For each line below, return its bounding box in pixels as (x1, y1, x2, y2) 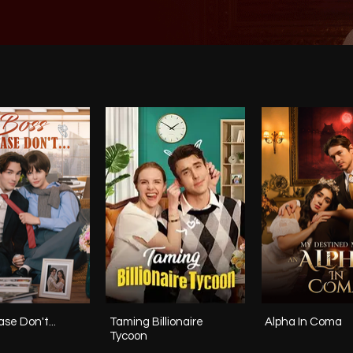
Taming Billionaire (110, 316, 203, 329)
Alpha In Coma (265, 316, 342, 329)
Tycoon (110, 330, 147, 343)
